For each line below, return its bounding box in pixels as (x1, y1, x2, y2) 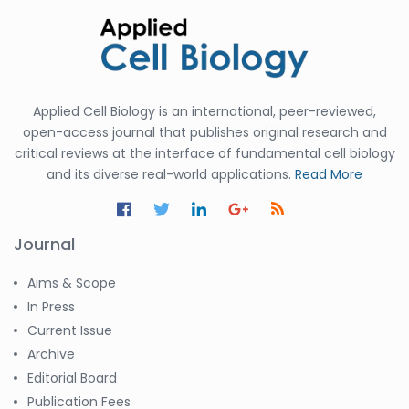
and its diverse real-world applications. (47, 165, 295, 184)
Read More (295, 165, 362, 184)
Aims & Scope (27, 274, 116, 293)
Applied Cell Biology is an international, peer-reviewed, (33, 102, 376, 121)
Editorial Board (27, 369, 117, 388)
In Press (27, 298, 75, 317)
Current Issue (27, 321, 112, 341)
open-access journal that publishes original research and (22, 123, 387, 142)
